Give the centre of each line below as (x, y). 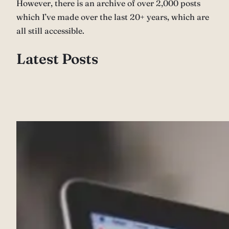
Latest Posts (57, 59)
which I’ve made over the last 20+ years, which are (113, 17)
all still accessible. (50, 30)
